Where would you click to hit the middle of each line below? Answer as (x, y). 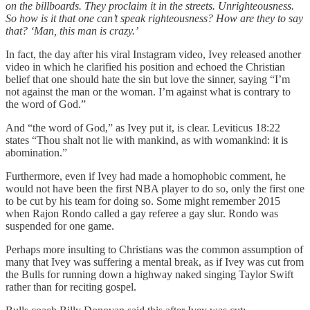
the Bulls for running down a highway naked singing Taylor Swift (149, 274)
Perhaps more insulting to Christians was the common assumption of (154, 249)
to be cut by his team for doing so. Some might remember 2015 (143, 201)
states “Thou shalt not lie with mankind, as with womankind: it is (147, 140)
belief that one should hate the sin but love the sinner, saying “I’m (148, 79)
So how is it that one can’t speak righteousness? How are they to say (154, 18)
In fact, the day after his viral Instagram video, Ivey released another (153, 54)
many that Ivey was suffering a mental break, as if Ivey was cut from (155, 262)
